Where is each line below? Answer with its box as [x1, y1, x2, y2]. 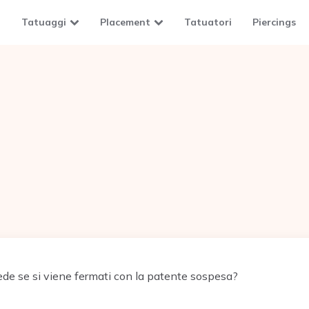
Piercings [252, 16, 296, 28]
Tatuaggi [21, 16, 66, 28]
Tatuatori [184, 16, 232, 28]
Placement [100, 16, 150, 28]
